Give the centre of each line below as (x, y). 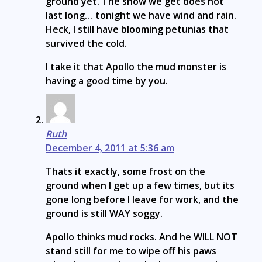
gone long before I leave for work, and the (142, 200)
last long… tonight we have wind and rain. (141, 15)
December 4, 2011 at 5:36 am (110, 148)
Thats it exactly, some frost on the (125, 172)
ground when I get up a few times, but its (140, 186)
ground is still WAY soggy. (104, 214)
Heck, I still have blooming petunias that (137, 30)
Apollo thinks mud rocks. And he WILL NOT (142, 237)
